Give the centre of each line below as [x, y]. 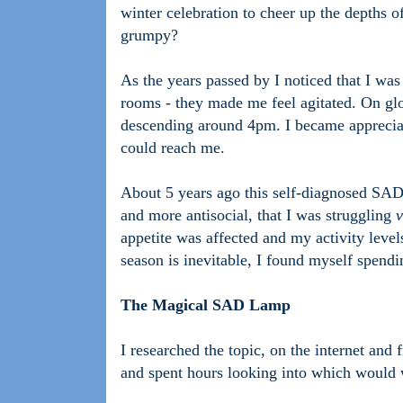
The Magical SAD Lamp [206, 305]
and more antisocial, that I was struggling [258, 215]
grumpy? [149, 36]
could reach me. [173, 148]
